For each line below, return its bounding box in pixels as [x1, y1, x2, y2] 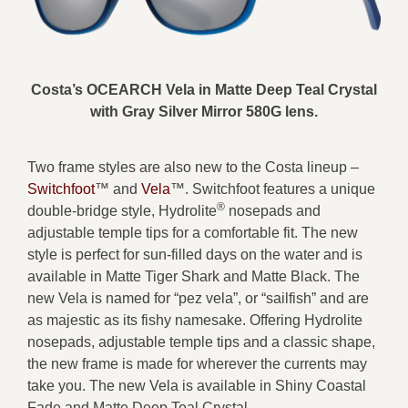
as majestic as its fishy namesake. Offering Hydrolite [27, 311, 362, 328]
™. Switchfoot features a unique [170, 180, 375, 197]
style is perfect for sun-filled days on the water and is [27, 246, 362, 262]
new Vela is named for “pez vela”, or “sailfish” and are [27, 290, 369, 306]
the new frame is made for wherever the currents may [27, 355, 367, 372]
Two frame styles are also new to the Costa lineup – [27, 158, 359, 175]
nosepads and [225, 202, 321, 219]
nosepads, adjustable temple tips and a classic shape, [27, 333, 375, 350]
